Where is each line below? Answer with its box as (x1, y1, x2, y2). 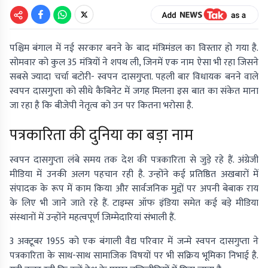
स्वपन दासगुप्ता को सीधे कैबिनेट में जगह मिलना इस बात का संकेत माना (10, 83, 258, 100)
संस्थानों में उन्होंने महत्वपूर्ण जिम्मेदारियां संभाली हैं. (10, 209, 176, 226)
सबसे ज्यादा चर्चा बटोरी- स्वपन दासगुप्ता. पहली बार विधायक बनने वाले (10, 69, 258, 86)
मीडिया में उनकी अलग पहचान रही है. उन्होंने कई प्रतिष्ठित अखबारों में (10, 166, 258, 183)
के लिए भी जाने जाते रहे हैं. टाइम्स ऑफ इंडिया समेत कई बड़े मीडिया (10, 195, 258, 212)
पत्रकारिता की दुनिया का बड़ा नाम (10, 123, 193, 149)
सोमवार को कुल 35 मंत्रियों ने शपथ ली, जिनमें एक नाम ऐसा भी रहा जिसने (10, 54, 258, 71)
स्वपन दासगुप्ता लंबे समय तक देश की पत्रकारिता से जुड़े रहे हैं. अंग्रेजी (10, 152, 258, 169)
